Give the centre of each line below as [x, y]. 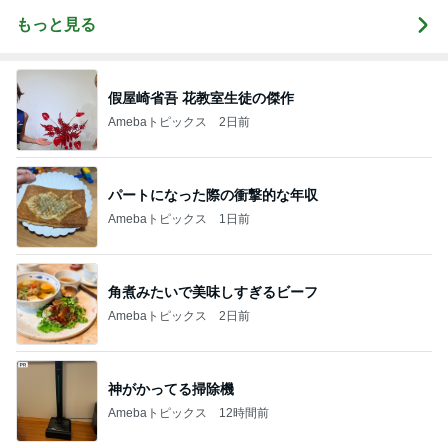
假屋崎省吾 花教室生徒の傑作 [201, 97]
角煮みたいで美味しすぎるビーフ [213, 291]
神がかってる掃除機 [171, 388]
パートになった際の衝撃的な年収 [213, 194]
